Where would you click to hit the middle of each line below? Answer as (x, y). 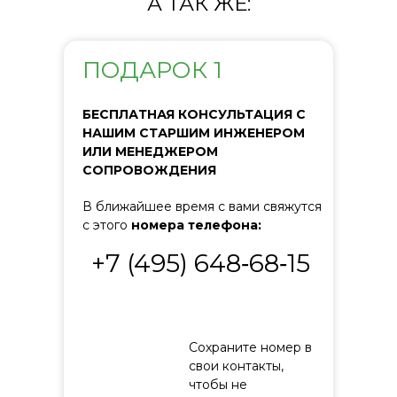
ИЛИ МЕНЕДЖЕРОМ (150, 152)
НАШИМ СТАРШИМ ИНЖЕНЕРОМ (194, 133)
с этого (107, 225)
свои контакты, (236, 366)
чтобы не (218, 385)
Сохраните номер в (250, 347)
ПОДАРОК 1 (152, 70)
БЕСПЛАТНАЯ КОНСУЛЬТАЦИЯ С (194, 114)
